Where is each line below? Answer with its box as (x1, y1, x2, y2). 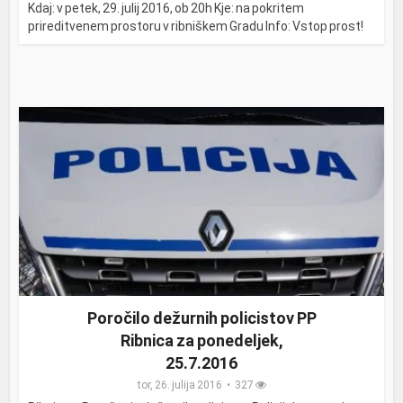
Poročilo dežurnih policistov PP (86, 309, 317, 328)
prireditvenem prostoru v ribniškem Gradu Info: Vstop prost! (28, 18, 364, 33)
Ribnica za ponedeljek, (120, 331, 283, 351)
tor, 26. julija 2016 (137, 379, 222, 392)
